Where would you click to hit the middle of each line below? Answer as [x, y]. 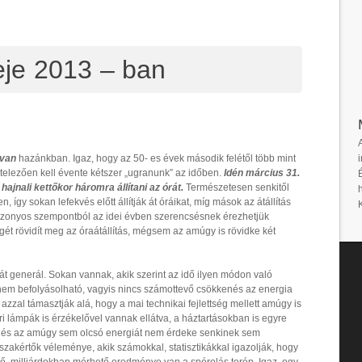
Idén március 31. [262, 173]
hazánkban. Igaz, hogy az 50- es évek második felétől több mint [156, 158]
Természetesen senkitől [236, 187]
